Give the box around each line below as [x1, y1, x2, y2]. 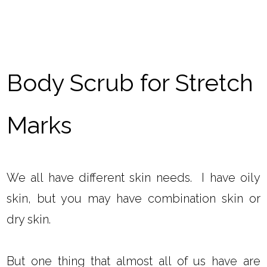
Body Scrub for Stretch [7, 69, 254, 97]
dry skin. [7, 212, 51, 227]
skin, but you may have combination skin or [7, 191, 260, 206]
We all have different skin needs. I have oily [7, 170, 260, 185]
